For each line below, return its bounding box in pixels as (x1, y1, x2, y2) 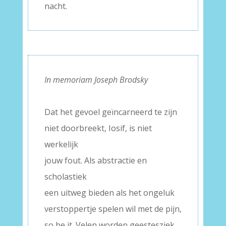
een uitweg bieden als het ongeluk (44, 187, 175, 198)
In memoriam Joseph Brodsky (44, 74, 148, 85)
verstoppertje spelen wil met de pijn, (44, 203, 182, 214)
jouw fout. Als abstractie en (44, 155, 147, 166)
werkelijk (44, 139, 78, 150)
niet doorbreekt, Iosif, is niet (44, 123, 152, 134)
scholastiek (44, 171, 87, 182)
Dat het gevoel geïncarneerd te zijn (44, 106, 177, 118)
